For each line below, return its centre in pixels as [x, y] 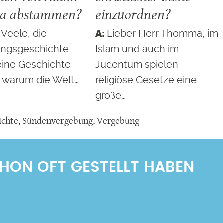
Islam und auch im [137, 49]
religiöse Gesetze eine [146, 80]
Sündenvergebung [57, 121]
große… [110, 95]
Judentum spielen [136, 64]
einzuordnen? [133, 14]
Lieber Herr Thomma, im [162, 34]
